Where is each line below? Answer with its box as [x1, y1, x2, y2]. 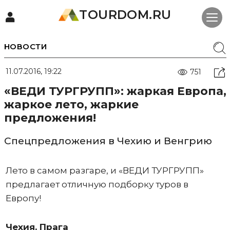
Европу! [5, 193, 41, 203]
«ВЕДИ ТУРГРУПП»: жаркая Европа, [4, 84, 226, 98]
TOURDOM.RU [79, 7, 171, 22]
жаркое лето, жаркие [4, 98, 139, 111]
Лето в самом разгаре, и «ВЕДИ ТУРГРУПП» [5, 165, 204, 176]
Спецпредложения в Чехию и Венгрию [4, 135, 212, 147]
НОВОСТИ [4, 42, 47, 51]
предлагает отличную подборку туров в [5, 179, 188, 189]
